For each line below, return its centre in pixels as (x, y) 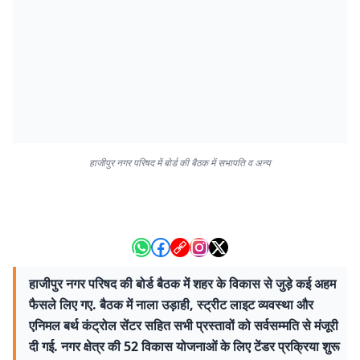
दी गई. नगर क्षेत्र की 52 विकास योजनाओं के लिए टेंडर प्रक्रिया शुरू (184, 346)
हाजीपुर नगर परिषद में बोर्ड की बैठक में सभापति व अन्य (180, 163)
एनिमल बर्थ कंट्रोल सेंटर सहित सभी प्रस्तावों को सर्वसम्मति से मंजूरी (184, 325)
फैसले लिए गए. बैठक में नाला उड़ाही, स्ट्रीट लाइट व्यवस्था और (171, 305)
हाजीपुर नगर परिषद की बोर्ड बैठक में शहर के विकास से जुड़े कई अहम (182, 284)
